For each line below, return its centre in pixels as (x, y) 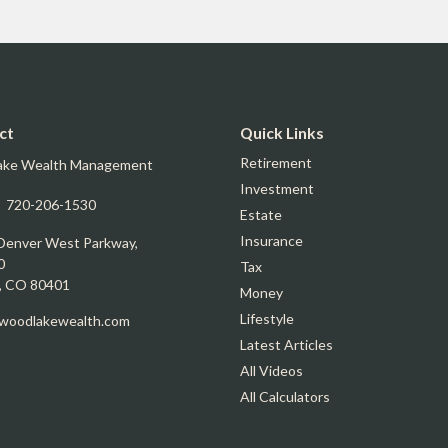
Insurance (271, 240)
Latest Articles (286, 344)
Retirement (276, 162)
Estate (261, 214)
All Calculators (285, 396)
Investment (277, 188)
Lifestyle (267, 318)
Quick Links (282, 132)
